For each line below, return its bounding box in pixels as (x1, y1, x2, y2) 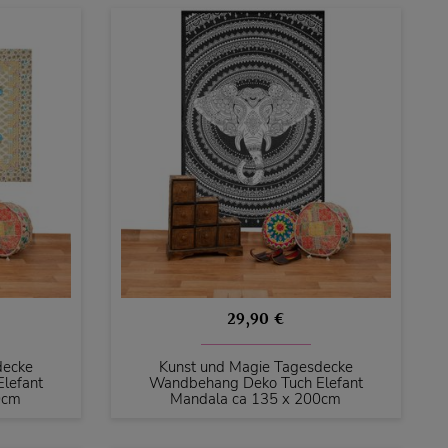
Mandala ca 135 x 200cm (170, 389, 342, 410)
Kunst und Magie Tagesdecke (158, 357, 353, 378)
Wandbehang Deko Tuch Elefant (148, 373, 363, 394)
